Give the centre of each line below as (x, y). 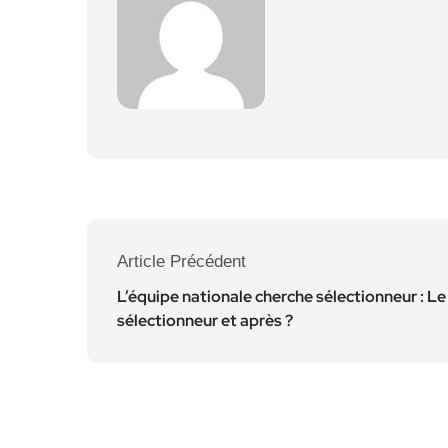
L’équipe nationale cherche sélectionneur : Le (281, 296)
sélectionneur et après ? (205, 320)
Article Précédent (181, 261)
